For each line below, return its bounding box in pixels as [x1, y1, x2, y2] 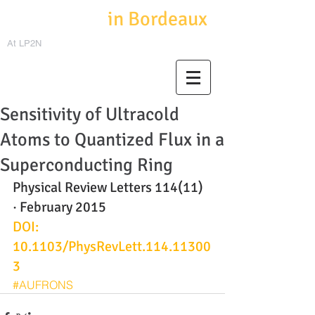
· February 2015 [13, 198, 106, 216]
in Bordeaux [108, 7, 207, 31]
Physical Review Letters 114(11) [13, 179, 206, 196]
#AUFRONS [13, 278, 73, 292]
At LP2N [7, 38, 41, 49]
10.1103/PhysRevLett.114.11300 [13, 238, 211, 255]
